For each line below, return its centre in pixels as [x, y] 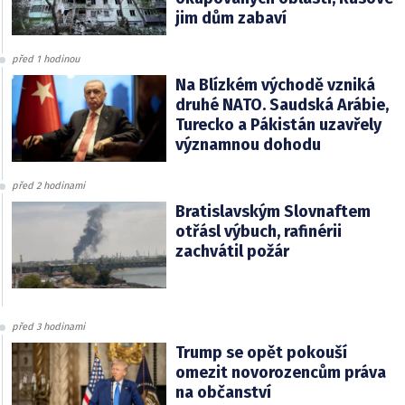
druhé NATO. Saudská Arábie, [282, 104]
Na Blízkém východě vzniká [275, 85]
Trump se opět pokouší [261, 352]
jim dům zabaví [231, 18]
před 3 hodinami [48, 326]
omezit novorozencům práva [280, 372]
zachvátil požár [232, 251]
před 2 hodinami [48, 185]
